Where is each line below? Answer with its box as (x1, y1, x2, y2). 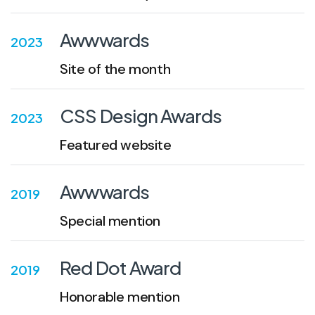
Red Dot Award (60, 256, 181, 279)
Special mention (60, 212, 160, 230)
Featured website (60, 136, 172, 154)
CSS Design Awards (60, 104, 222, 127)
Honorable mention (60, 288, 180, 306)
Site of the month (60, 60, 171, 78)
